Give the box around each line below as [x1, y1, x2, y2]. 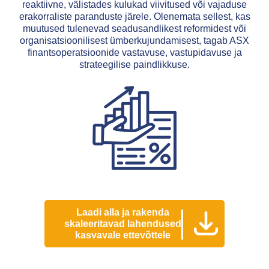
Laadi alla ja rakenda [76, 207, 169, 217]
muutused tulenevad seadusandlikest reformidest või [23, 23, 246, 34]
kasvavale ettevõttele [74, 229, 171, 240]
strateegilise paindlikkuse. [79, 59, 190, 70]
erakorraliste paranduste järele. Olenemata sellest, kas [19, 11, 250, 22]
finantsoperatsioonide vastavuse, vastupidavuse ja [27, 47, 242, 58]
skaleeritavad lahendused [64, 218, 181, 229]
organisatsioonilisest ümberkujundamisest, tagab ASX [20, 35, 249, 46]
